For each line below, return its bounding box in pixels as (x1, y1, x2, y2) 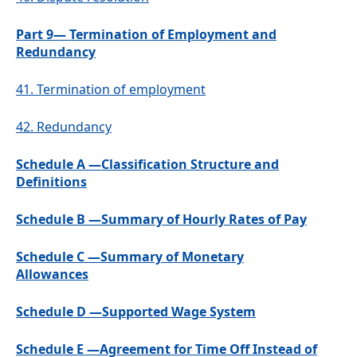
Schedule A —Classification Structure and (16, 155, 279, 174)
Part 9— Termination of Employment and (16, 25, 277, 44)
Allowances (16, 265, 88, 284)
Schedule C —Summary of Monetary (16, 248, 244, 266)
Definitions (16, 173, 87, 191)
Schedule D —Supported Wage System (16, 303, 256, 321)
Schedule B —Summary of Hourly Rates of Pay (16, 210, 307, 229)
